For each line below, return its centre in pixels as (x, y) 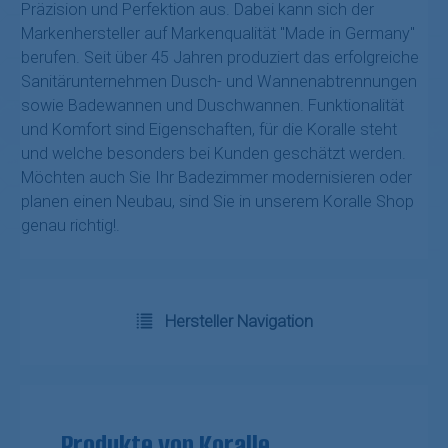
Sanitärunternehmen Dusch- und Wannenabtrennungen (219, 82)
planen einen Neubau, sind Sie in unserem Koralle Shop (217, 202)
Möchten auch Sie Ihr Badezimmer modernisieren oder (216, 178)
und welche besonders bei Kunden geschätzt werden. (213, 154)
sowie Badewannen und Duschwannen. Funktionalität (212, 106)
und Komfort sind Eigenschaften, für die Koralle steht (209, 130)
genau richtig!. (70, 226)
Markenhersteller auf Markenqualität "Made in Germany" (218, 34)
